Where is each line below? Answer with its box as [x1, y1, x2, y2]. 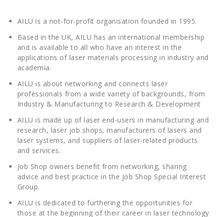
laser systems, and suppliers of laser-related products [17, 136, 198, 145]
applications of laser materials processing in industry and [17, 53, 209, 62]
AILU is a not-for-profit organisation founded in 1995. [17, 16, 197, 26]
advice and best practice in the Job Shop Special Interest [17, 172, 206, 182]
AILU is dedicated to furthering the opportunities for [17, 198, 192, 208]
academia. [17, 63, 51, 73]
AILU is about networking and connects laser [17, 79, 168, 89]
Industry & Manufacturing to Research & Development [17, 99, 201, 109]
